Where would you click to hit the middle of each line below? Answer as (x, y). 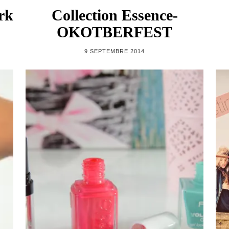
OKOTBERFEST (114, 32)
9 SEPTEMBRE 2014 (114, 51)
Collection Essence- (114, 15)
